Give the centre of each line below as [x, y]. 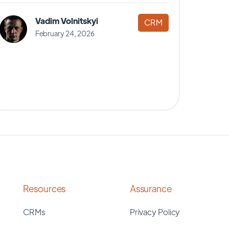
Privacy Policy [155, 212]
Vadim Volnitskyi [66, 20]
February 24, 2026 [65, 33]
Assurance [151, 188]
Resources [44, 188]
